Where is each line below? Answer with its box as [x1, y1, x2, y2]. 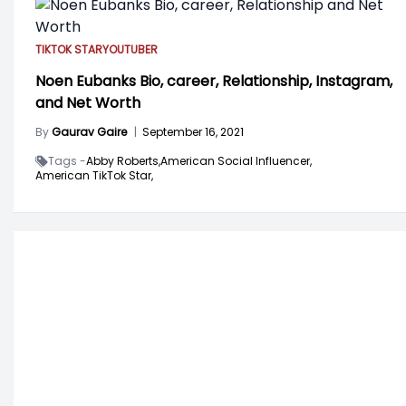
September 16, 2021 [142, 124, 244, 140]
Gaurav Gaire [52, 124, 127, 140]
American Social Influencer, [160, 153, 312, 169]
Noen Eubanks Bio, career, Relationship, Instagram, [35, 71, 392, 92]
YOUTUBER [102, 42, 158, 57]
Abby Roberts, [86, 153, 160, 169]
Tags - [48, 153, 86, 169]
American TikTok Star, [35, 168, 153, 183]
